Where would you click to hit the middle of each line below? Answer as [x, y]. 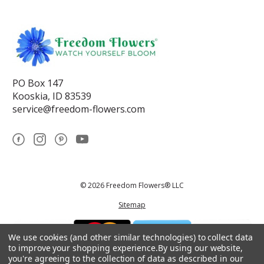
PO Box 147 [38, 83]
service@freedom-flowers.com [79, 109]
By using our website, [201, 248]
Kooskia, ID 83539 [52, 96]
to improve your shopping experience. [83, 248]
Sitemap [132, 204]
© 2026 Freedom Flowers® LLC [132, 185]
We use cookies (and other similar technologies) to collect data [131, 237]
